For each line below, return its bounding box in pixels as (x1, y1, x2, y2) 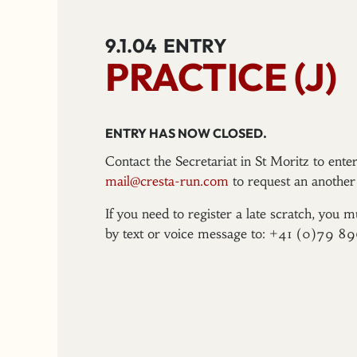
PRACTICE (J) (105, 53, 336, 100)
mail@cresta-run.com (105, 173, 229, 189)
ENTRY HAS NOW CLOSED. (105, 125, 267, 141)
